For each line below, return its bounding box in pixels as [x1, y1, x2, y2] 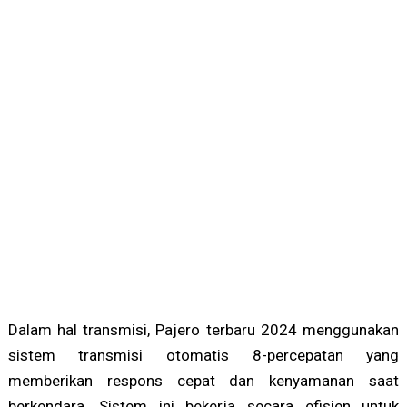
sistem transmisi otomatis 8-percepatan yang [7, 346, 400, 365]
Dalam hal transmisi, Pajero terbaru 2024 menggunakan [7, 321, 400, 340]
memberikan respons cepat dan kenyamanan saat [7, 372, 400, 391]
